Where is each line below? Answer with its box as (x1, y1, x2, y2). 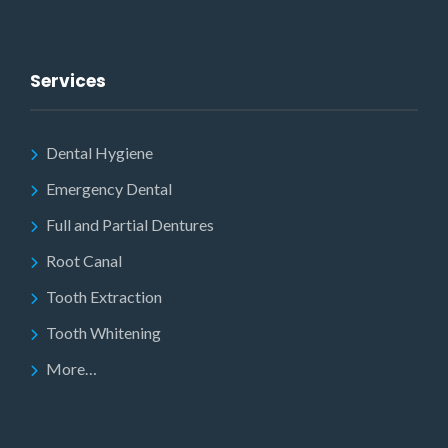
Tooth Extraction (46, 287, 162, 306)
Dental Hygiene (46, 143, 153, 162)
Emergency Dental (46, 179, 172, 198)
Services (30, 69, 106, 93)
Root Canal (46, 251, 122, 270)
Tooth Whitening (46, 323, 161, 342)
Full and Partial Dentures (46, 215, 214, 234)
